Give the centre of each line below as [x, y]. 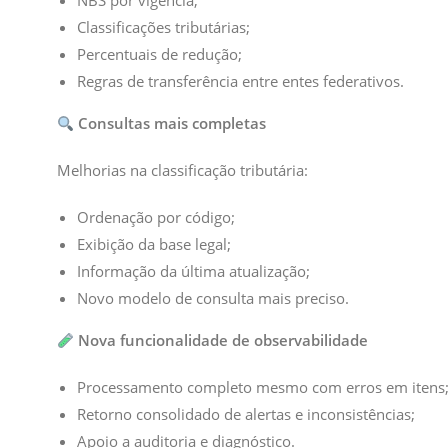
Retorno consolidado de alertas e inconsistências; [246, 414]
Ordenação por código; [156, 217]
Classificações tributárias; [163, 27]
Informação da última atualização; [193, 271]
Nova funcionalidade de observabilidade [223, 340]
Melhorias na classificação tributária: [182, 170]
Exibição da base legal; [154, 244]
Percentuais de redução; [159, 54]
